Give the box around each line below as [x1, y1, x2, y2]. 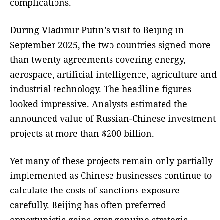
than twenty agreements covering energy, [10, 54, 186, 66]
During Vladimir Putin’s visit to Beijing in [10, 24, 184, 36]
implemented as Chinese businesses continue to [10, 169, 212, 182]
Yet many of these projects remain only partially [10, 155, 213, 167]
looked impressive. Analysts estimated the [10, 98, 187, 110]
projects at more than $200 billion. [10, 127, 154, 139]
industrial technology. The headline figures [10, 83, 191, 95]
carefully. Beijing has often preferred [10, 199, 166, 211]
